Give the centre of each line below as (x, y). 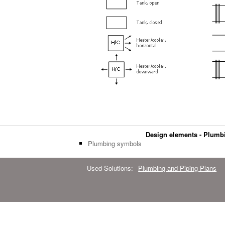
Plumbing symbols (115, 144)
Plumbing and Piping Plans (178, 168)
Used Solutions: (110, 168)
